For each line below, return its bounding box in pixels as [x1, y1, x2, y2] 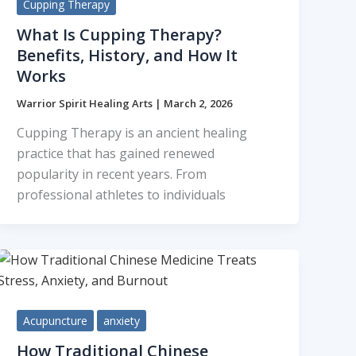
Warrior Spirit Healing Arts [17, 95, 156, 110]
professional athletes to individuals [17, 186, 226, 204]
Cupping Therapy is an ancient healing [17, 124, 248, 142]
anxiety [103, 313, 141, 329]
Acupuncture [23, 313, 88, 329]
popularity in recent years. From [17, 165, 207, 184]
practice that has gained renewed [17, 145, 215, 163]
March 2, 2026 [164, 95, 233, 110]
